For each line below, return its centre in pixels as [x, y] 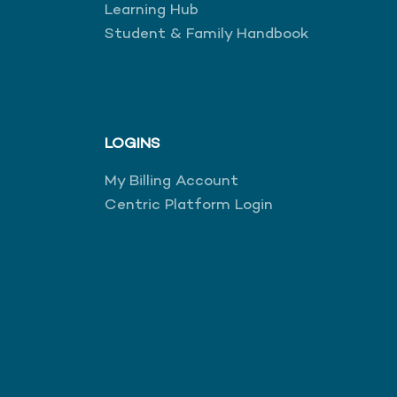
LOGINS [132, 144]
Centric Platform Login [189, 205]
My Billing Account [171, 181]
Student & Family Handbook [206, 34]
